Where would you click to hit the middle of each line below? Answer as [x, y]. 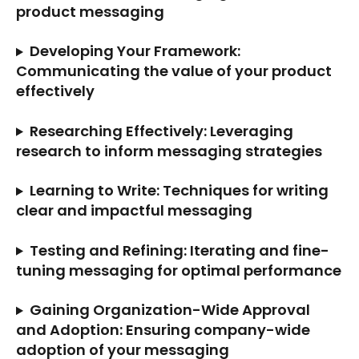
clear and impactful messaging [134, 211]
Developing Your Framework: [136, 51]
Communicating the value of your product [175, 71]
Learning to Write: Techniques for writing [180, 191]
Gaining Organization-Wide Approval [171, 310]
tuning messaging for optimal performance [179, 270]
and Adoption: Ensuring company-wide [165, 330]
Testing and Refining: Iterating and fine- [179, 250]
